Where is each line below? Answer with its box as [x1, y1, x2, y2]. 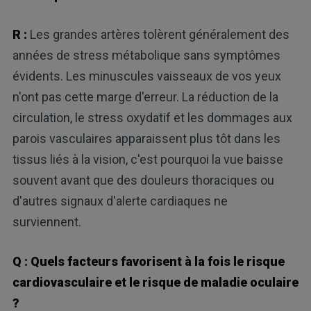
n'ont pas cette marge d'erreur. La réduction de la [12, 90, 278, 105]
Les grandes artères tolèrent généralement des [29, 27, 289, 42]
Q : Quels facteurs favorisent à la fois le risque [12, 254, 285, 269]
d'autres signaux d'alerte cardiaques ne [12, 194, 228, 209]
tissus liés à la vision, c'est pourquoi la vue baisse [12, 152, 283, 167]
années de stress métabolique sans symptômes [12, 48, 280, 63]
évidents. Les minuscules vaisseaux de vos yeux [12, 69, 281, 84]
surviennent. [12, 215, 81, 230]
